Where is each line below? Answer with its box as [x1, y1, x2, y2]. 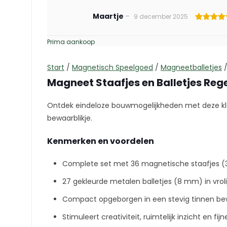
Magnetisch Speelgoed [72, 62, 153, 72]
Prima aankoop [47, 37, 95, 46]
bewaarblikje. [47, 113, 92, 123]
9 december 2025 [134, 12, 188, 21]
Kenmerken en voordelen [47, 135, 154, 147]
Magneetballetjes [161, 62, 222, 72]
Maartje [93, 11, 125, 21]
